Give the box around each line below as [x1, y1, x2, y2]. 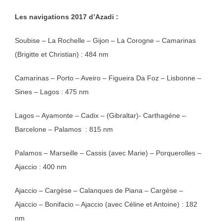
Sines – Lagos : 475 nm [15, 88, 89, 96]
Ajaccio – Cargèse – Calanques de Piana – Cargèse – [15, 186, 183, 195]
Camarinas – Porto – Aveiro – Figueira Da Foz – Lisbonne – [15, 74, 201, 82]
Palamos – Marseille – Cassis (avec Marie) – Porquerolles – [15, 149, 201, 157]
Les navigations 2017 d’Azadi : [15, 13, 118, 21]
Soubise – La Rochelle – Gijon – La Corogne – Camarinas [15, 37, 196, 45]
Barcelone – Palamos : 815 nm [15, 125, 113, 134]
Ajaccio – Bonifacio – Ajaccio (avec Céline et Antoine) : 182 [15, 200, 197, 209]
